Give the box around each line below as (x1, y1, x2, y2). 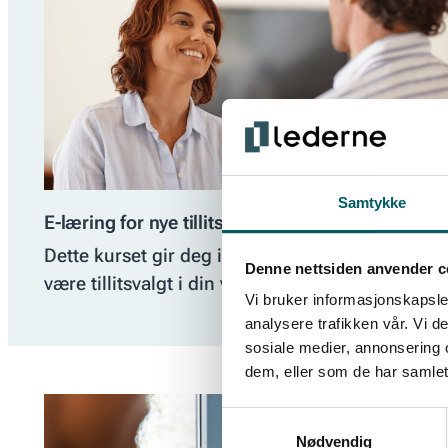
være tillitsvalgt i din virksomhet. (44, 272, 321, 296)
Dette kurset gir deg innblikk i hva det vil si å (44, 244, 421, 268)
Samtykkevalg (221, 409, 317, 427)
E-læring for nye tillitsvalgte (44, 211, 275, 235)
